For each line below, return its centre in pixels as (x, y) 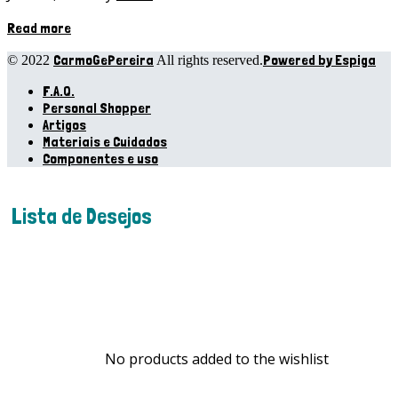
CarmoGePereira (103, 60)
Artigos (64, 124)
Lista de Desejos (82, 216)
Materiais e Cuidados (105, 141)
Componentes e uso (100, 158)
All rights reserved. (208, 60)
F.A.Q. (59, 91)
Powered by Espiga (319, 60)
